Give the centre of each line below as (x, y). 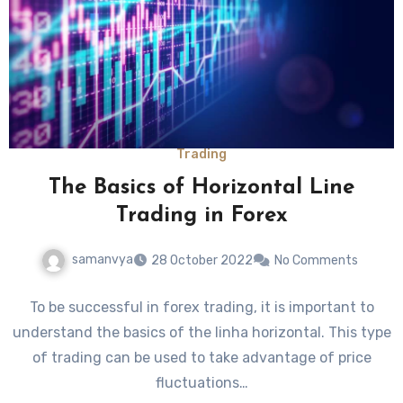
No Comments (316, 260)
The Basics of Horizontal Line (201, 188)
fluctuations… (201, 382)
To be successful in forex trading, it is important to (201, 307)
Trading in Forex (201, 215)
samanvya (103, 259)
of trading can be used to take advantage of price (201, 357)
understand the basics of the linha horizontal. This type (201, 332)
